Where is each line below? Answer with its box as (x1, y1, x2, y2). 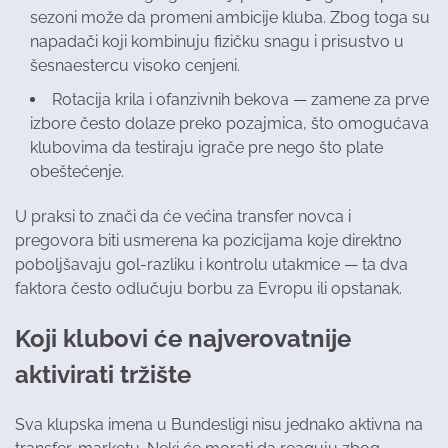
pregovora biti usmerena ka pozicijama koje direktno (15, 230, 402, 250)
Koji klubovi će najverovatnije (15, 323, 351, 353)
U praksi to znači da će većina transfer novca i (15, 206, 351, 226)
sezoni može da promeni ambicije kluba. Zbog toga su (30, 7, 430, 27)
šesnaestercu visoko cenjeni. (30, 55, 240, 75)
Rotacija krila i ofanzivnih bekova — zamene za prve (52, 89, 429, 109)
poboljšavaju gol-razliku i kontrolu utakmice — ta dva (15, 254, 408, 274)
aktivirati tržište (15, 359, 191, 389)
